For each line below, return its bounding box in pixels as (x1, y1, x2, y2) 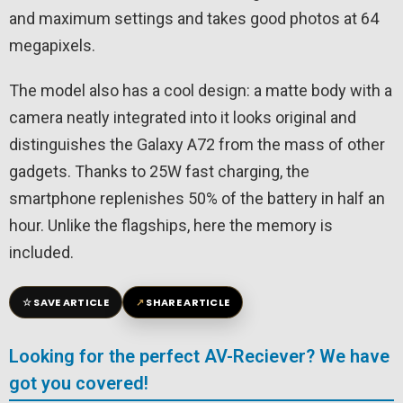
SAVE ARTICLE (33, 295, 109, 310)
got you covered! (9, 372, 148, 395)
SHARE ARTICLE (146, 295, 230, 310)
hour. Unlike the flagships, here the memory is (9, 216, 333, 236)
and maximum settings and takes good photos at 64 (9, 9, 379, 29)
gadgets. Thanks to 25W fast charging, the (9, 162, 309, 182)
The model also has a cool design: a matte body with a (9, 81, 392, 101)
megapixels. (9, 36, 95, 56)
